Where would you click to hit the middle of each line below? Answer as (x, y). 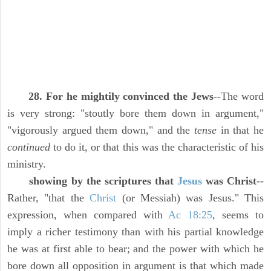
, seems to (238, 215)
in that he (240, 130)
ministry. (27, 164)
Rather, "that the (49, 198)
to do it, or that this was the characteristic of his (157, 147)
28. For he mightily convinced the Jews (121, 96)
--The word (239, 96)
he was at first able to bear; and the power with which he (135, 249)
